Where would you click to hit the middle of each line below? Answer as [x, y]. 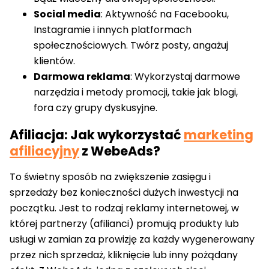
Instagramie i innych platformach [113, 30]
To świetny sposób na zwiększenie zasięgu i [110, 177]
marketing [219, 134]
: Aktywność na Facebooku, [165, 14]
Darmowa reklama [82, 77]
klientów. [54, 61]
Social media [67, 14]
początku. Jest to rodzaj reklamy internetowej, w [124, 208]
